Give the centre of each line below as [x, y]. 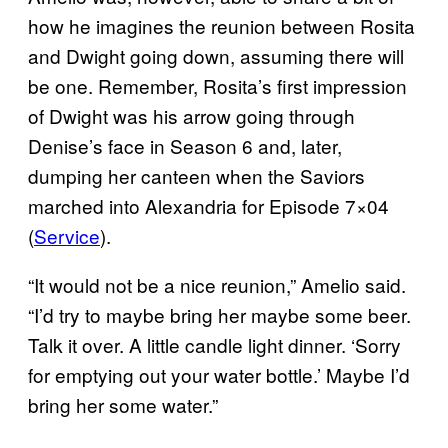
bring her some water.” [123, 404]
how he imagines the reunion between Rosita [221, 25]
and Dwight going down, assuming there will [216, 55]
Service [67, 235]
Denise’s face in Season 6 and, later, [185, 145]
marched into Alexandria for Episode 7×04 [208, 205]
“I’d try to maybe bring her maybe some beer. [219, 314]
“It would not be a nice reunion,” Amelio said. [217, 284]
